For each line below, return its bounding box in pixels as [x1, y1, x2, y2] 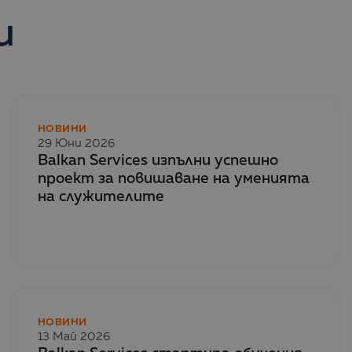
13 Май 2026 [38, 331, 110, 343]
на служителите [38, 189, 164, 204]
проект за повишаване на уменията [38, 170, 310, 186]
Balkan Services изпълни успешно [38, 152, 278, 168]
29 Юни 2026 [38, 137, 115, 149]
